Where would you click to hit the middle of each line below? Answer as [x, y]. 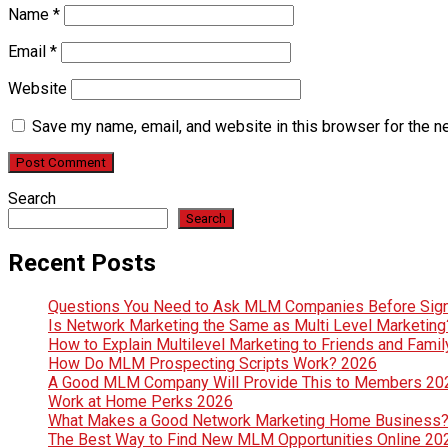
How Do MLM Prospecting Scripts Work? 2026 [212, 363]
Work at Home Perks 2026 [140, 401]
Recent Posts [82, 262]
